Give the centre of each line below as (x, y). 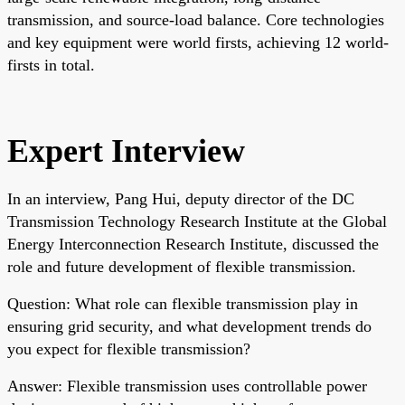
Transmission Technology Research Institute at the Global (197, 221)
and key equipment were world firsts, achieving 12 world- (198, 42)
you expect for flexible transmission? (129, 348)
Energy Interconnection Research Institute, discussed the (193, 244)
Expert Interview (126, 151)
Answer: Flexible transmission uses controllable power (187, 386)
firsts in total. (51, 65)
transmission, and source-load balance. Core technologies (196, 19)
